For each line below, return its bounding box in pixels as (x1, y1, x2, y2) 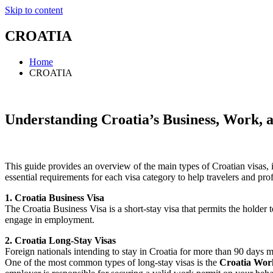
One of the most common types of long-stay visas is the (5, 257, 219, 268)
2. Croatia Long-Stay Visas (5, 235, 116, 246)
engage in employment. (5, 214, 94, 225)
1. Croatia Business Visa (5, 192, 104, 203)
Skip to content (5, 5, 63, 15)
